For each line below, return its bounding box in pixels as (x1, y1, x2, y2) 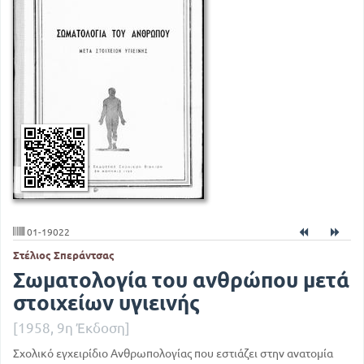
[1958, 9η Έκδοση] (13, 320, 130, 336)
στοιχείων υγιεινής (13, 291, 200, 315)
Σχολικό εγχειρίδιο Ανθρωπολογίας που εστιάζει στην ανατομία (13, 347, 333, 361)
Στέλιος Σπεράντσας (13, 249, 115, 261)
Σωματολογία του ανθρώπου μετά (13, 268, 349, 292)
